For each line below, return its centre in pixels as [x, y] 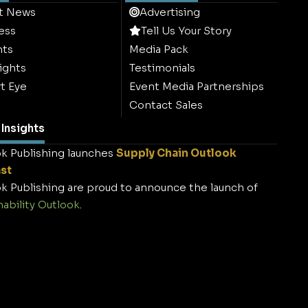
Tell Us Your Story [187, 30]
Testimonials [163, 67]
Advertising [170, 12]
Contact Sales [166, 104]
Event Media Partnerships [197, 86]
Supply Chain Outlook [176, 153]
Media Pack [159, 49]
